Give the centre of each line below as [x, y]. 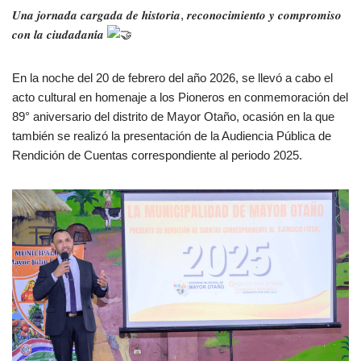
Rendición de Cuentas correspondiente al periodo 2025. [157, 155]
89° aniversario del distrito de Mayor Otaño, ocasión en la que [173, 116]
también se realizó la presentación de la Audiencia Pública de [172, 135]
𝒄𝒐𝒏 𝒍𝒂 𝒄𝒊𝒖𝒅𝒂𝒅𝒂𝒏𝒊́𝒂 [60, 34]
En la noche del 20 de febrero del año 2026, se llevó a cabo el [172, 77]
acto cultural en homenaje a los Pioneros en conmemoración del [180, 97]
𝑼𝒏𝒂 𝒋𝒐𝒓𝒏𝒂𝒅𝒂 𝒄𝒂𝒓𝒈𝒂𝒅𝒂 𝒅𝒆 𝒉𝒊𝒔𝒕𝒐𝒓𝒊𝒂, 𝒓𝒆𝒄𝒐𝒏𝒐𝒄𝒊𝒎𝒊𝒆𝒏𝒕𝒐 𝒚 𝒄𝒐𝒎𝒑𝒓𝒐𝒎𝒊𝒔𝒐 [177, 15]
